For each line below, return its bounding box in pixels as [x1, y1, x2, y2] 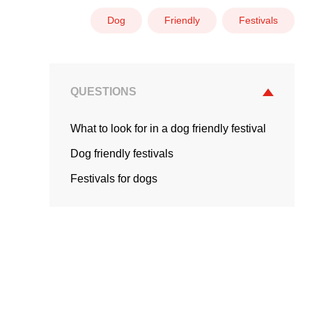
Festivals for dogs [70, 173, 157, 185]
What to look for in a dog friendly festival [70, 123, 266, 134]
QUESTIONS [70, 86, 136, 97]
